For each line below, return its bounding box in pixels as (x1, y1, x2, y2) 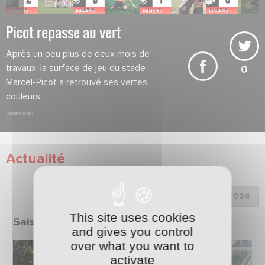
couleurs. (6, 91, 42, 101)
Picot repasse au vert (6, 21, 121, 43)
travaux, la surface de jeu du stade (6, 63, 146, 73)
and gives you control (72, 225, 193, 238)
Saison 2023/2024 (13, 216, 108, 228)
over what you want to (70, 239, 195, 253)
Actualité (6, 151, 65, 166)
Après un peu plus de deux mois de (6, 49, 150, 59)
